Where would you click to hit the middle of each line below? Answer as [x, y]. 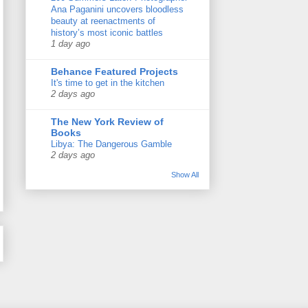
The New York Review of [107, 122]
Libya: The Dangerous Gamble [111, 144]
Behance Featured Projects [114, 72]
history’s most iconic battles [107, 33]
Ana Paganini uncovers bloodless [117, 10]
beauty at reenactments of [103, 21]
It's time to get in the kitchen [108, 83]
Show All [185, 175]
